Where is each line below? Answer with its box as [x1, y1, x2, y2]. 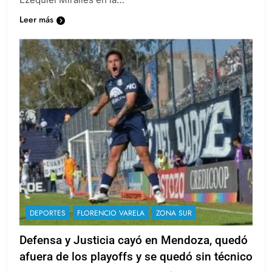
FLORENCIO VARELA [77, 207, 144, 219]
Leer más [19, 13, 53, 26]
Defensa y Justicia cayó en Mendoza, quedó [19, 233, 248, 247]
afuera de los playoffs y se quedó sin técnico [19, 249, 253, 263]
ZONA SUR [156, 207, 192, 219]
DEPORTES [30, 207, 66, 219]
